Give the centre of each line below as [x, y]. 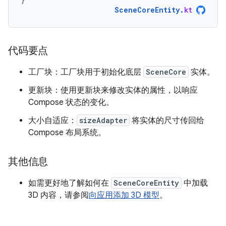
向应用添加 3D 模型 [124, 195]
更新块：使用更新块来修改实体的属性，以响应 [113, 90]
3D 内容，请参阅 [59, 195]
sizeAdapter [103, 120]
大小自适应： [52, 120]
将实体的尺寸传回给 [167, 120]
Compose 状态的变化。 [71, 102]
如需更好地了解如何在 [70, 183]
